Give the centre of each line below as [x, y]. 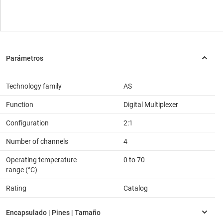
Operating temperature [41, 160]
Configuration [27, 123]
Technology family [34, 86]
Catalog [136, 188]
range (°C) [22, 170]
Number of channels [37, 142]
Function [20, 105]
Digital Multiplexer [151, 105]
